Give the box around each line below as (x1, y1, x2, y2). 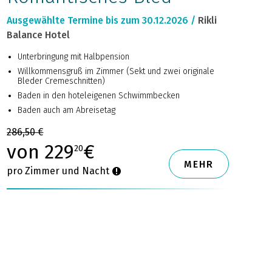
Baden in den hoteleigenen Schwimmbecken (18, 90, 180, 101)
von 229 (7, 140, 75, 164)
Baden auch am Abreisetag (18, 105, 116, 116)
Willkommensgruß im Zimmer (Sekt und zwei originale (18, 66, 215, 77)
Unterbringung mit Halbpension (18, 52, 130, 63)
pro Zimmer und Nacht (7, 165, 112, 177)
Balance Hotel (7, 29, 70, 41)
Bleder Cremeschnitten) (18, 76, 106, 87)
